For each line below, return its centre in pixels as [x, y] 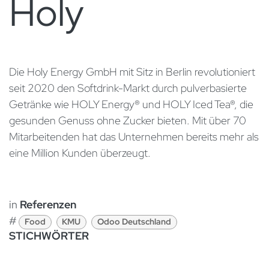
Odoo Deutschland [134, 222]
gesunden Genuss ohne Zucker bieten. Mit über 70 [128, 121]
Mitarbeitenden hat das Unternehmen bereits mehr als [134, 137]
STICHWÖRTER [49, 236]
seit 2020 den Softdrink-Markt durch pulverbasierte [128, 88]
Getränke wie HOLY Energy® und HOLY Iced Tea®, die [131, 104]
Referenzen [48, 205]
